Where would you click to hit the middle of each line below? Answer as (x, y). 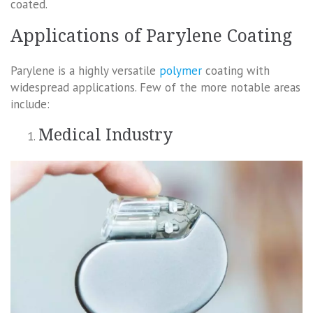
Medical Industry (105, 136)
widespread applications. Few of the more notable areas (155, 88)
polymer (181, 71)
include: (30, 104)
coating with (236, 71)
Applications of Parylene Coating (151, 36)
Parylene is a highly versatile (85, 71)
